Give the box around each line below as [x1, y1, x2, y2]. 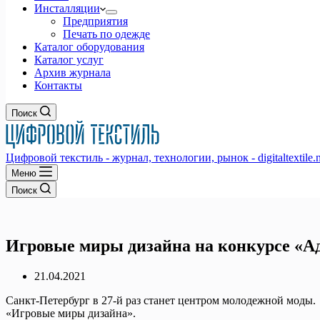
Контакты [34, 79, 82, 91]
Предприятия [63, 15, 128, 27]
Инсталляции [34, 2, 100, 14]
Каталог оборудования [34, 41, 144, 53]
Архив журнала [34, 66, 111, 79]
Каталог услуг [34, 54, 104, 66]
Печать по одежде [63, 28, 150, 40]
